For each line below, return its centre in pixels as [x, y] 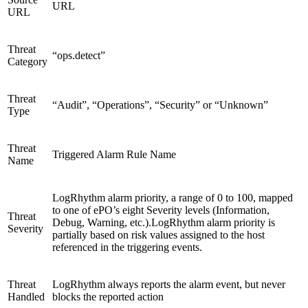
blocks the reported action [108, 297]
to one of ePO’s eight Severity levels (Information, [161, 210]
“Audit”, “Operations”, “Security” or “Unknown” [160, 105]
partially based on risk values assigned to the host [158, 235]
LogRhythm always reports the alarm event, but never [169, 285]
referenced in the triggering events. [127, 247]
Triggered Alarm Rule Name [114, 155]
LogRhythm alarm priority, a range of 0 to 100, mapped [173, 198]
